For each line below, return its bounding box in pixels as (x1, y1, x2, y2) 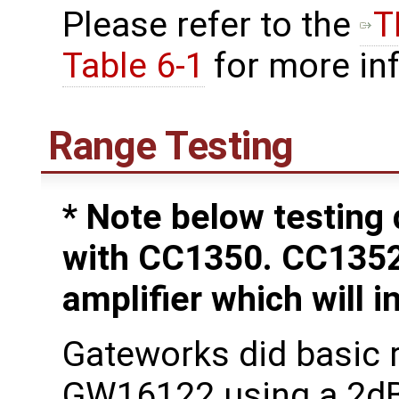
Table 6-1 (62, 45, 205, 86)
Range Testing (48, 122, 295, 169)
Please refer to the (62, 4, 360, 45)
